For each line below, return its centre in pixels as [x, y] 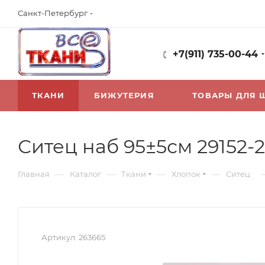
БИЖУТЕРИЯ [124, 95]
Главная [34, 174]
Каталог [85, 174]
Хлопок [186, 174]
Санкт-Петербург [53, 13]
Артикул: [59, 237]
